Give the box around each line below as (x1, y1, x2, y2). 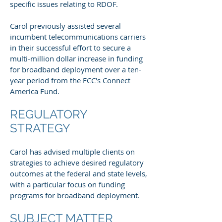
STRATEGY (10, 121, 70, 135)
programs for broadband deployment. (10, 190, 140, 200)
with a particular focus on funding (10, 179, 125, 189)
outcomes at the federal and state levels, (10, 168, 147, 178)
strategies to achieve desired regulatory (10, 158, 144, 167)
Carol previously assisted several (10, 21, 121, 31)
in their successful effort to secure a (10, 43, 131, 53)
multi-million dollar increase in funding (10, 54, 143, 63)
